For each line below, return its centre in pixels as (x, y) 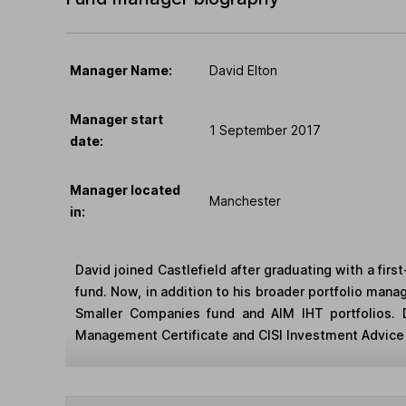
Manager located (125, 189)
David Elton (243, 70)
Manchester (245, 200)
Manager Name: (121, 70)
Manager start (116, 119)
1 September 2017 (265, 130)
